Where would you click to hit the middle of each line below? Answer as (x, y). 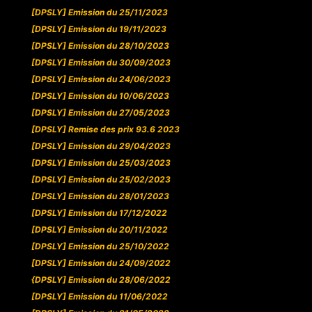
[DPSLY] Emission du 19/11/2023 (99, 29)
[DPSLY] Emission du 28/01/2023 (100, 196)
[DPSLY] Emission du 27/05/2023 (100, 113)
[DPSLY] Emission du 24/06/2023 (101, 79)
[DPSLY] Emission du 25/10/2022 (100, 247)
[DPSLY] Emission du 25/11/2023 (99, 13)
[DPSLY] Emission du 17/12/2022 (99, 213)
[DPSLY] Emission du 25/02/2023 (101, 180)
